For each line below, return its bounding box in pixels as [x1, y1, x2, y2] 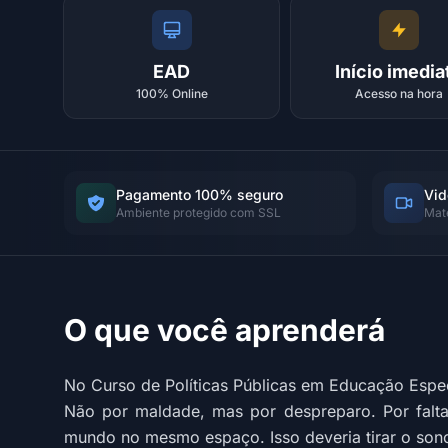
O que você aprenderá [64, 312, 385, 348]
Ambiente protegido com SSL [116, 205, 281, 220]
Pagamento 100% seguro [116, 186, 283, 203]
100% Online [135, 86, 208, 101]
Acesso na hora [354, 86, 443, 101]
